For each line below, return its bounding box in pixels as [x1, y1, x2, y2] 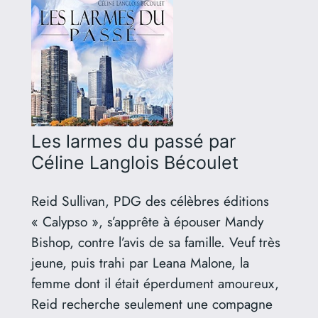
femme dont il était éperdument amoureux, [31, 273, 279, 294]
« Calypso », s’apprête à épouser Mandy [31, 212, 263, 232]
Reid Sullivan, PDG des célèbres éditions [31, 191, 269, 212]
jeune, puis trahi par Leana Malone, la [31, 253, 249, 273]
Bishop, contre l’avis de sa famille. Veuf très [31, 232, 280, 253]
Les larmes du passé [31, 131, 204, 153]
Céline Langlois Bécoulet [31, 152, 238, 174]
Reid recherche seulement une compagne [31, 294, 273, 314]
